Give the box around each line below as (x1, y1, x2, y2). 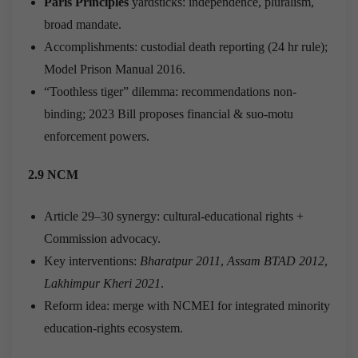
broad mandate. (44, 17, 121, 31)
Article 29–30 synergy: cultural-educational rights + (44, 209, 304, 223)
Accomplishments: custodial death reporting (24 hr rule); (44, 39, 328, 54)
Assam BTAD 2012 (227, 253, 324, 268)
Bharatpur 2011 (140, 253, 221, 268)
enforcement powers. (44, 129, 149, 143)
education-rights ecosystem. (44, 320, 183, 335)
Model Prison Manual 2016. (44, 62, 185, 76)
